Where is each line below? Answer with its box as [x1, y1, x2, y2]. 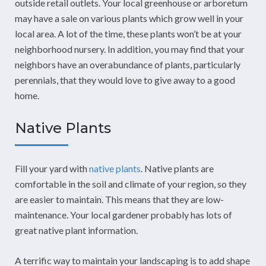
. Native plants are [141, 162, 214, 174]
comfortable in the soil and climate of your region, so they [15, 178, 246, 189]
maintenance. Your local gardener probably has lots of [15, 208, 232, 220]
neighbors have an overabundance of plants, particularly [15, 58, 240, 70]
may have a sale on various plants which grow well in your [15, 12, 243, 24]
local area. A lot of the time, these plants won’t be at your [15, 27, 242, 39]
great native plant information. [15, 224, 138, 236]
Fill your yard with [15, 162, 89, 174]
